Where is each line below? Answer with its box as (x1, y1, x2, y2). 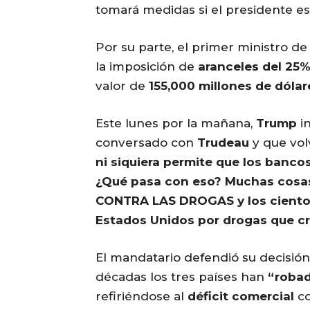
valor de (95, 79, 149, 93)
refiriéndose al (95, 289, 188, 304)
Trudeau (197, 136, 249, 150)
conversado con (95, 136, 197, 150)
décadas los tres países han (95, 270, 268, 284)
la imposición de (95, 60, 198, 74)
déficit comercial (188, 289, 294, 304)
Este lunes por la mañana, (95, 116, 256, 131)
